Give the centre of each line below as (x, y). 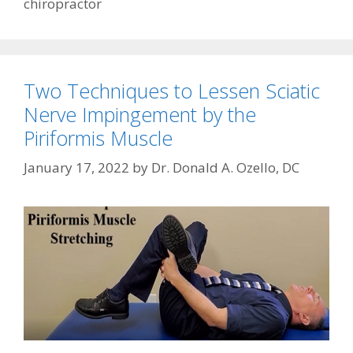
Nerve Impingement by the (140, 114)
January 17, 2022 (76, 168)
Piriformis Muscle (98, 137)
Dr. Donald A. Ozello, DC (225, 168)
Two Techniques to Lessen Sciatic (172, 90)
